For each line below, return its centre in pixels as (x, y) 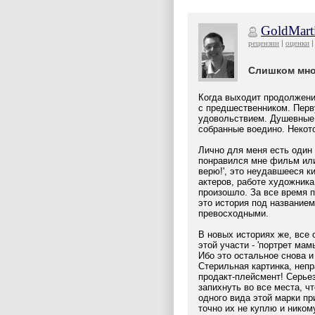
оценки (297, 43)
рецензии (264, 43)
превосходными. (233, 213)
